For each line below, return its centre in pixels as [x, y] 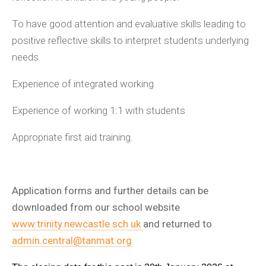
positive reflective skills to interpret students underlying [130, 41]
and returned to [178, 224]
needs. [26, 57]
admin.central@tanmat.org [72, 241]
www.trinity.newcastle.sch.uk [76, 224]
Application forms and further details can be [110, 191]
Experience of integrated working [83, 84]
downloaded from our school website [96, 208]
